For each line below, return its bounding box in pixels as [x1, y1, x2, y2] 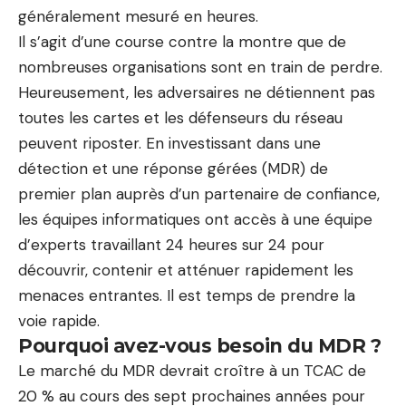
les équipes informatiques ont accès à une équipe [18, 208, 372, 229]
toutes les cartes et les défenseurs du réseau [18, 107, 343, 128]
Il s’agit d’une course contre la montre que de [18, 31, 346, 52]
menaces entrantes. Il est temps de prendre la [18, 285, 355, 305]
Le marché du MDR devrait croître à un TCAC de [18, 360, 366, 381]
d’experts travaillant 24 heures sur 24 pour [18, 234, 324, 255]
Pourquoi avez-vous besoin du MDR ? [18, 333, 381, 357]
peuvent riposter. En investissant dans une [18, 132, 321, 153]
